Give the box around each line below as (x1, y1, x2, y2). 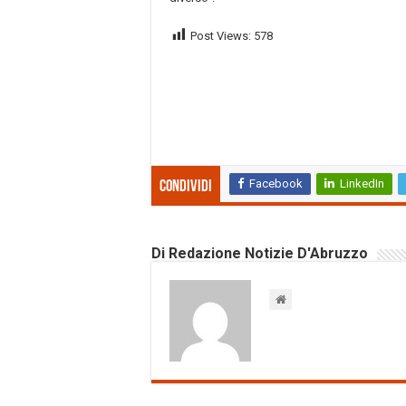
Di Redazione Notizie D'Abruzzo (151, 245, 368, 263)
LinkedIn (340, 177, 384, 191)
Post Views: (190, 28, 251, 43)
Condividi (159, 179, 212, 197)
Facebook (249, 177, 303, 191)
